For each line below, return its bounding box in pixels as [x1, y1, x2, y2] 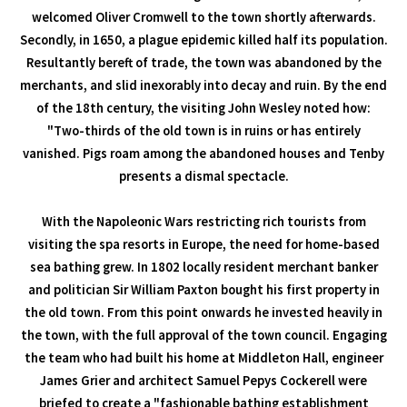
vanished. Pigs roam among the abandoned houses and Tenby [23, 145, 384, 163]
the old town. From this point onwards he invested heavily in [25, 304, 382, 322]
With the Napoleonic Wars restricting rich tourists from [41, 213, 366, 231]
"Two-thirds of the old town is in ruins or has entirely [46, 123, 361, 140]
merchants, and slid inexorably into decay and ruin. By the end [20, 77, 387, 94]
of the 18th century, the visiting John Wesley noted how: [36, 100, 371, 117]
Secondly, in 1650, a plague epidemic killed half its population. [19, 32, 388, 49]
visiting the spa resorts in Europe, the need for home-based [27, 236, 380, 253]
